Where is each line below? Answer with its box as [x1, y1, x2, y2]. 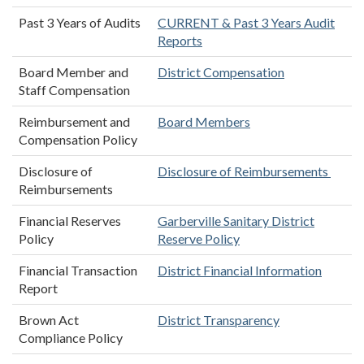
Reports [158, 32, 202, 48]
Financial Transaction [19, 262, 137, 278]
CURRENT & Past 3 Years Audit [158, 15, 335, 30]
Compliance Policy [19, 330, 123, 345]
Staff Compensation [19, 82, 130, 97]
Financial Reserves [19, 213, 121, 228]
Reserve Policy [158, 231, 240, 246]
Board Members [158, 114, 250, 129]
